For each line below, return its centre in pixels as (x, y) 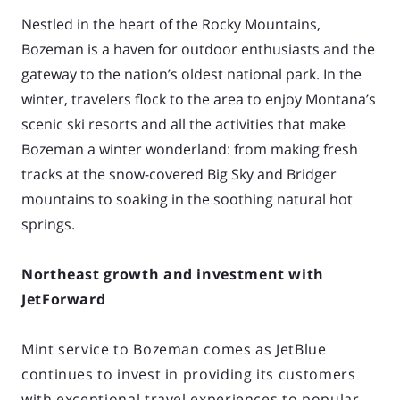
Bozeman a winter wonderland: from (146, 149)
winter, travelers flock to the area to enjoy (163, 99)
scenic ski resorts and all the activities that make (183, 124)
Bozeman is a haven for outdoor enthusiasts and (187, 49)
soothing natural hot (283, 199)
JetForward (64, 299)
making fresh (314, 149)
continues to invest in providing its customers (189, 374)
